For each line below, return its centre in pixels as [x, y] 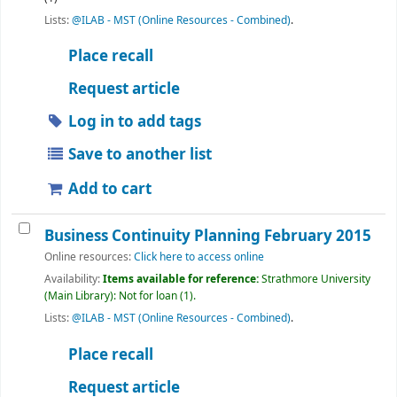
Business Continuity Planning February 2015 [208, 237]
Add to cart [109, 190]
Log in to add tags [133, 122]
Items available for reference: [182, 280]
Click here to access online [199, 257]
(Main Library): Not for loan [111, 296]
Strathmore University [316, 280]
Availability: [74, 280]
